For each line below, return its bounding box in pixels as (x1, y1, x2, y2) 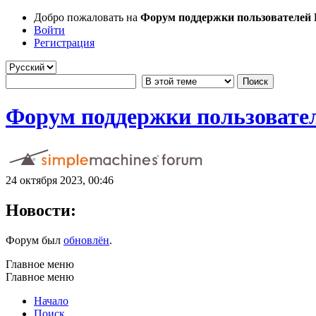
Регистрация (34, 37, 95, 49)
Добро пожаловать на (34, 11, 140, 23)
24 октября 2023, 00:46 (6, 174, 114, 186)
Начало (34, 294, 68, 307)
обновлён (63, 233, 109, 246)
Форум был (6, 233, 63, 246)
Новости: (6, 200, 76, 219)
